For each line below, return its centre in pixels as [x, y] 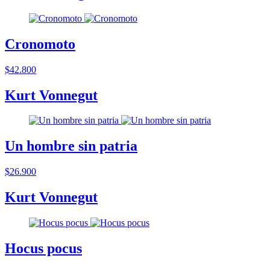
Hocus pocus [43, 248]
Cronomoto [40, 44]
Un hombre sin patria [71, 146]
